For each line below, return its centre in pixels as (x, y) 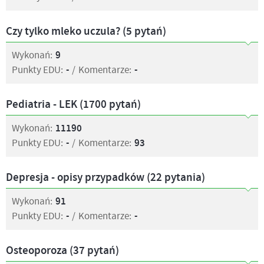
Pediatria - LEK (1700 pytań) (73, 105)
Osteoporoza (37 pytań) (62, 251)
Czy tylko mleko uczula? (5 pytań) (86, 32)
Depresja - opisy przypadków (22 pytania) (105, 178)
